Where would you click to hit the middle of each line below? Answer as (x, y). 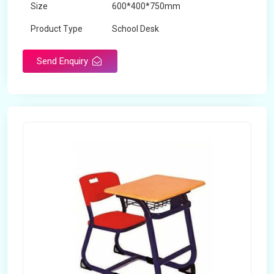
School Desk (135, 29)
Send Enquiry (64, 61)
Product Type (57, 29)
